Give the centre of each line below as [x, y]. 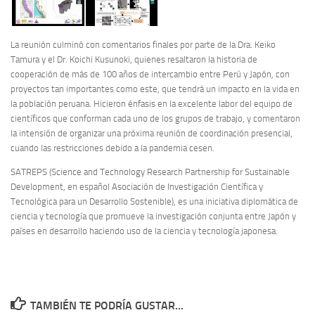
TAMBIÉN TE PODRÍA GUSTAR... [107, 305]
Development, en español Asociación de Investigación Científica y [137, 186]
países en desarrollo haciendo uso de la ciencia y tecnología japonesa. [144, 231]
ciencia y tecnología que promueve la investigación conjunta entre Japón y [153, 216]
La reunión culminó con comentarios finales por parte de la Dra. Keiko [143, 44]
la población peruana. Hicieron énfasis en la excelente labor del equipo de [152, 103]
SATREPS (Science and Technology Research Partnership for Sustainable [150, 172]
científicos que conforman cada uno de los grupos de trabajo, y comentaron [155, 118]
